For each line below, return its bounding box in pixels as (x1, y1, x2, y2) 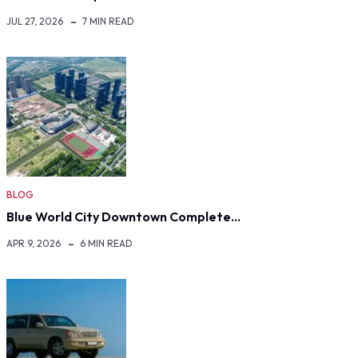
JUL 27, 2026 (6, 14, 63, 27)
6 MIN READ (80, 237, 133, 249)
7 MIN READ (82, 14, 134, 27)
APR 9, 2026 (6, 237, 61, 249)
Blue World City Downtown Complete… (6, 208, 241, 225)
